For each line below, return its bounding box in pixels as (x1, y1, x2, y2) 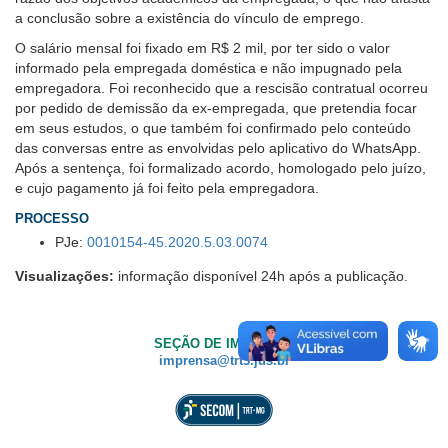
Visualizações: (15, 267, 114, 284)
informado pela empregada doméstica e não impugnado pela (15, 59, 402, 76)
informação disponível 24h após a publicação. (118, 267, 408, 284)
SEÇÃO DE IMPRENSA (153, 336, 295, 351)
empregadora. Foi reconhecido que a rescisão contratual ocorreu (15, 79, 428, 96)
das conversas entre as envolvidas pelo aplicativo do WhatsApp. (15, 139, 421, 156)
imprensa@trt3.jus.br (158, 353, 290, 368)
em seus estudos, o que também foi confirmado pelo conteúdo (15, 119, 411, 136)
